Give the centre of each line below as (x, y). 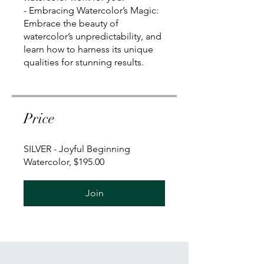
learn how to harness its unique (88, 49)
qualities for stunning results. (84, 62)
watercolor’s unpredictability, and (93, 36)
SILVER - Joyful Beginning (77, 148)
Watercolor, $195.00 (64, 161)
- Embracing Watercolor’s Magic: (91, 10)
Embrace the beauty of (71, 23)
